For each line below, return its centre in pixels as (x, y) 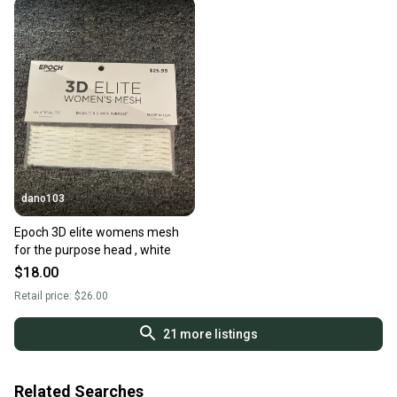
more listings (217, 335)
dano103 (43, 199)
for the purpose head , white (93, 250)
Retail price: (44, 296)
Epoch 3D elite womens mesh (97, 233)
